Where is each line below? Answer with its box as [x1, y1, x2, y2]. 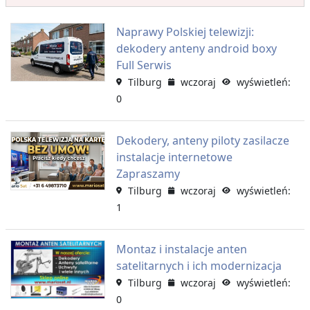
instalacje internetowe [116, 149, 232, 165]
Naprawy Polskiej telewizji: [116, 24, 254, 39]
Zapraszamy [116, 165, 180, 181]
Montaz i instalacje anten [116, 241, 247, 257]
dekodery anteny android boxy [116, 40, 277, 56]
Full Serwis [116, 57, 172, 73]
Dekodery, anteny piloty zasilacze [116, 132, 289, 148]
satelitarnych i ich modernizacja [116, 257, 282, 273]
